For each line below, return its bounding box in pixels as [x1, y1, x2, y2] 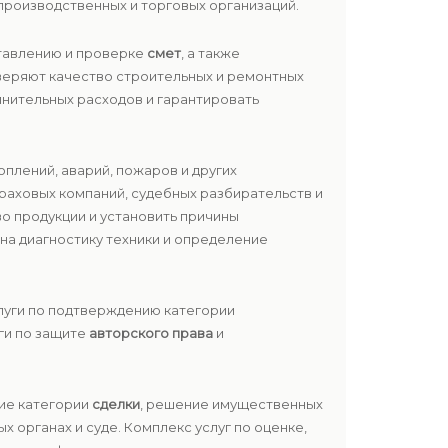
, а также [181, 45, 240, 61]
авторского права [89, 325, 213, 341]
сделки [92, 396, 140, 412]
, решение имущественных [140, 396, 323, 412]
